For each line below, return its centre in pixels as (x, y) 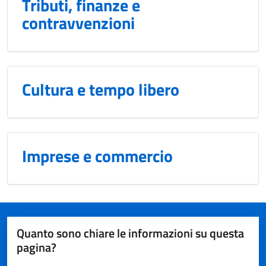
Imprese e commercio (97, 156)
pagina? (37, 247)
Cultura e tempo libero (101, 89)
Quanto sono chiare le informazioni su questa (130, 233)
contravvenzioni (78, 23)
